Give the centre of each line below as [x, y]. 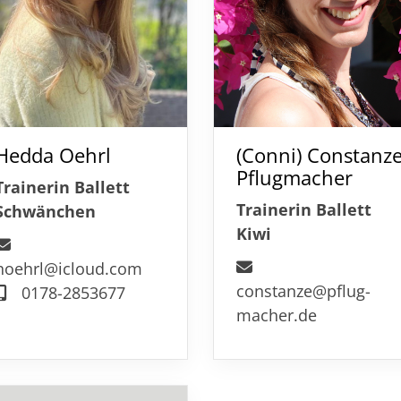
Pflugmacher [294, 177]
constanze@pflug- [303, 290]
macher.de [276, 315]
